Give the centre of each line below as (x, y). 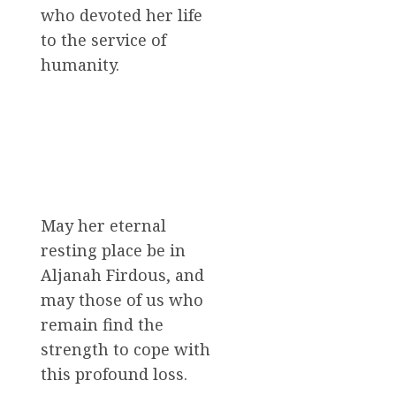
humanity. (80, 65)
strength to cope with (126, 350)
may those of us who (122, 300)
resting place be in (113, 251)
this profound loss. (114, 374)
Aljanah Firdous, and (122, 275)
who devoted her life (122, 15)
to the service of (103, 40)
